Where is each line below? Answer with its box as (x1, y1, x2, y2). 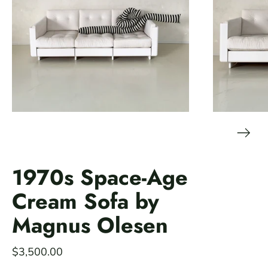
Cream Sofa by (12, 185, 159, 218)
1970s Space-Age (12, 162, 188, 194)
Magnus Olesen (12, 209, 168, 242)
